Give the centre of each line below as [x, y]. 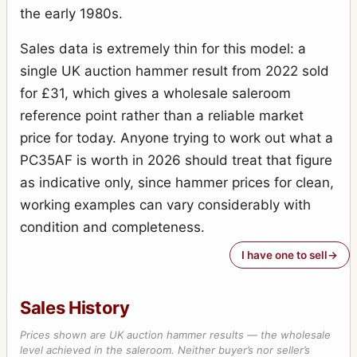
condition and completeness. [112, 228]
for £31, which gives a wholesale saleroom [155, 94]
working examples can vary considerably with [165, 205]
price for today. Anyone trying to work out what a [177, 138]
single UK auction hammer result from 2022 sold [175, 71]
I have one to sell [284, 255]
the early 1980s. [71, 14]
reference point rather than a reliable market [162, 116]
